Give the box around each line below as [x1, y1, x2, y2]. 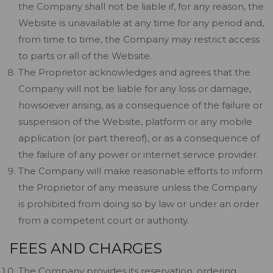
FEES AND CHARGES [9, 239, 162, 257]
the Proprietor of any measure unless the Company [18, 182, 257, 193]
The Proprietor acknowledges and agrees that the [18, 66, 250, 78]
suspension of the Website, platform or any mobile [18, 116, 252, 127]
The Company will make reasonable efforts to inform [18, 165, 263, 177]
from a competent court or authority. [18, 214, 189, 226]
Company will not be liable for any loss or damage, [18, 83, 251, 94]
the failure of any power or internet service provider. [18, 149, 258, 160]
